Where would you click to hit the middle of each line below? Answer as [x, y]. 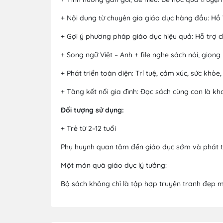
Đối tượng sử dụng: [92, 110]
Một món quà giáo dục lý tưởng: [114, 165]
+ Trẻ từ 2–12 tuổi [88, 128]
